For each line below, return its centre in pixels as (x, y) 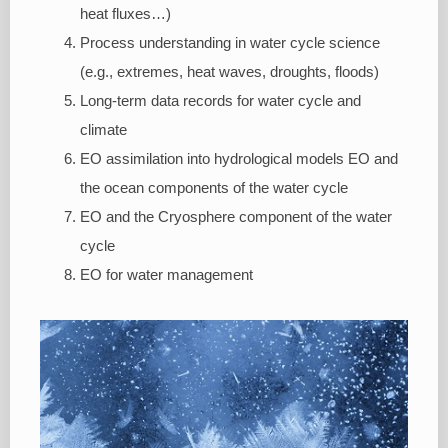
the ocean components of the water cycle (214, 187)
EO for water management (166, 274)
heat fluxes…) (125, 13)
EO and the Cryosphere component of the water (236, 216)
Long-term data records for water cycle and (220, 100)
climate (103, 129)
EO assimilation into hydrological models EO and (239, 158)
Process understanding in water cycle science (230, 42)
